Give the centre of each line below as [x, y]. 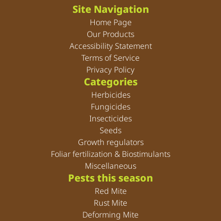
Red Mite [110, 191]
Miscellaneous [110, 166]
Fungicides [110, 107]
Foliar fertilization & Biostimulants [110, 154]
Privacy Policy [110, 70]
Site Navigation [110, 9]
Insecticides [110, 119]
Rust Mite [110, 203]
